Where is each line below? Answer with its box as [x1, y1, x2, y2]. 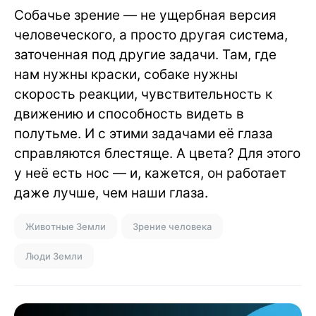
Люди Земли [25, 250, 83, 262]
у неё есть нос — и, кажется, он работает [14, 164, 286, 181]
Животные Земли [25, 220, 106, 232]
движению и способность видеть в [14, 105, 244, 122]
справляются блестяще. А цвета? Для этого [14, 145, 300, 162]
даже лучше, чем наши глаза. [14, 184, 208, 201]
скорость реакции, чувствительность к [14, 85, 272, 102]
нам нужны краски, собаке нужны [14, 66, 238, 83]
